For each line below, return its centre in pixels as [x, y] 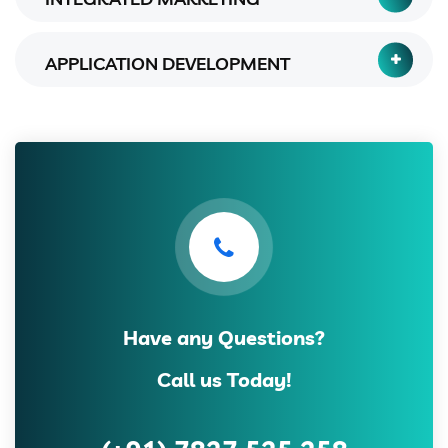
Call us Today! [224, 380]
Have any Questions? [224, 338]
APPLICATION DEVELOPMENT [167, 64]
